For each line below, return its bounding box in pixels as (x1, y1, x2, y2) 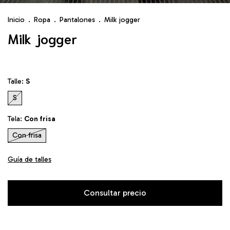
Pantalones (60, 15, 95, 24)
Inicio (8, 15, 25, 24)
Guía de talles (8, 155, 51, 164)
